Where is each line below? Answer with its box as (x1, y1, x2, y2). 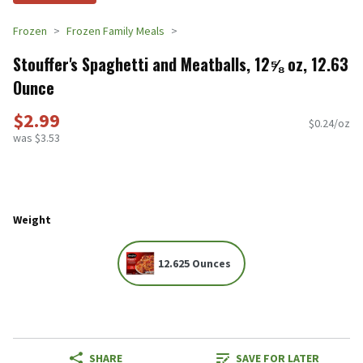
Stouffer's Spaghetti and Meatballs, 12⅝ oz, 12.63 (13, 51, 348, 76)
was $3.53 (13, 130, 60, 146)
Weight (13, 211, 51, 227)
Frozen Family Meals (66, 23, 164, 38)
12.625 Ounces (158, 256, 231, 271)
